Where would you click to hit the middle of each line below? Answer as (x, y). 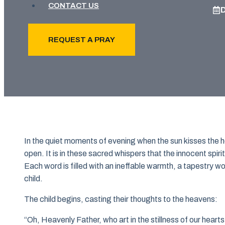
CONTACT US (74, 6)
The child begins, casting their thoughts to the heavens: (121, 199)
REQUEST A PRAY (82, 40)
